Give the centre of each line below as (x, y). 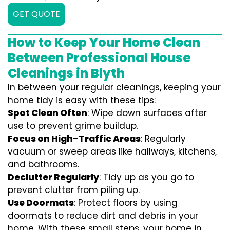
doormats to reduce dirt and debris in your (103, 216)
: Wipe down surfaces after (147, 113)
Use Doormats (41, 203)
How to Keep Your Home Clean (104, 42)
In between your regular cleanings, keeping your (114, 87)
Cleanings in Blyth (66, 73)
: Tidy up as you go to (147, 177)
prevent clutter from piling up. (74, 190)
